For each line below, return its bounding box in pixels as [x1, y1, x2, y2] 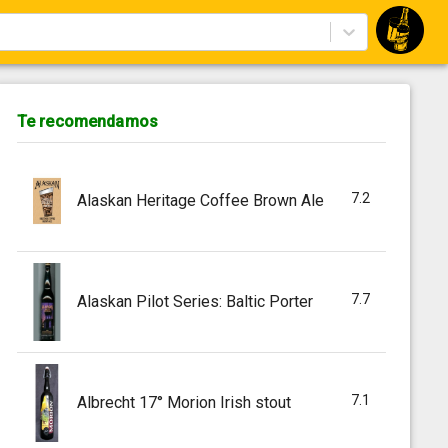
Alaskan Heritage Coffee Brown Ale [76, 190, 324, 210]
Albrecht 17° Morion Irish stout [76, 392, 291, 412]
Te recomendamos [16, 112, 159, 131]
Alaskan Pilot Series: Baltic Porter [76, 291, 313, 311]
